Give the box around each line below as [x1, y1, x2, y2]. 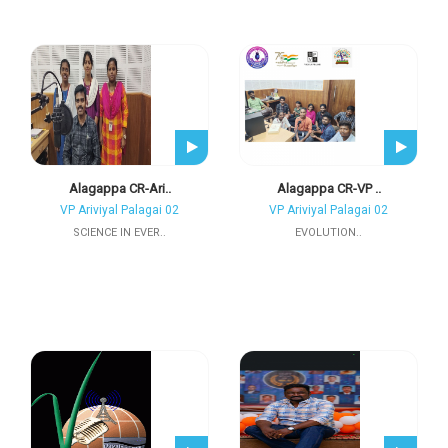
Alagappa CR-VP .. [276, 181, 381, 196]
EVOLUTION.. [295, 226, 362, 239]
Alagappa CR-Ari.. [68, 181, 171, 196]
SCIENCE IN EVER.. [73, 226, 166, 239]
